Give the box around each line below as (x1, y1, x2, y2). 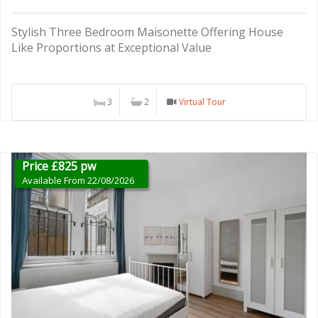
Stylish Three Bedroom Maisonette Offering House (11, 24, 283, 40)
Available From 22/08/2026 (22, 174, 134, 187)
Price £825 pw (22, 158, 96, 175)
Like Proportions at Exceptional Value (11, 40, 212, 56)
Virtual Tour (178, 96, 226, 109)
